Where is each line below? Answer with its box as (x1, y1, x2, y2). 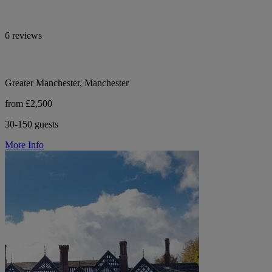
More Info (5, 140, 44, 151)
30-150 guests (5, 119, 58, 130)
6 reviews (5, 30, 42, 41)
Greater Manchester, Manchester (5, 78, 129, 89)
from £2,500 (5, 98, 52, 109)
